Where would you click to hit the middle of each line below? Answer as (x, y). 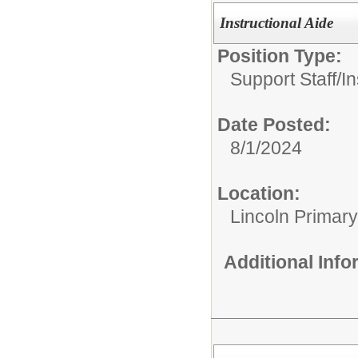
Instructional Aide (276, 22)
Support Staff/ (286, 79)
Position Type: (280, 56)
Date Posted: (274, 124)
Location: (259, 193)
